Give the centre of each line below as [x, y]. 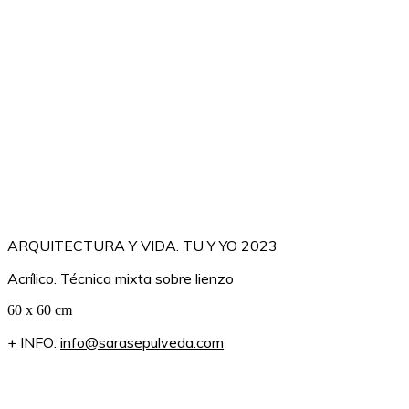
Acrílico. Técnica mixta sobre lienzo [121, 278]
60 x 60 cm [40, 309]
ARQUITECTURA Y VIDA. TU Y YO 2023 [142, 245]
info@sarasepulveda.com [142, 342]
